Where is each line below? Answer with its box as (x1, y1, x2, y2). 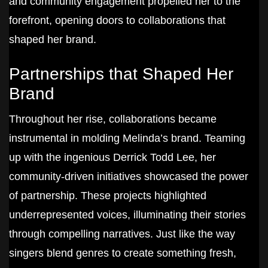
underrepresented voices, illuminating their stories (9, 209, 246, 221)
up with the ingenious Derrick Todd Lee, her (9, 151, 216, 164)
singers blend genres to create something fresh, (9, 247, 236, 260)
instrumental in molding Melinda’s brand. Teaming (9, 132, 245, 145)
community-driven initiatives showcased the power (9, 170, 248, 183)
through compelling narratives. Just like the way (9, 228, 235, 240)
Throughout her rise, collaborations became (9, 113, 217, 126)
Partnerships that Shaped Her (9, 65, 233, 84)
